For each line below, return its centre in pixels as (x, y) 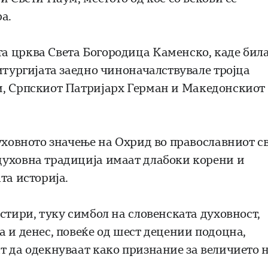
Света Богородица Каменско (128, 53)
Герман (148, 89)
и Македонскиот (217, 89)
